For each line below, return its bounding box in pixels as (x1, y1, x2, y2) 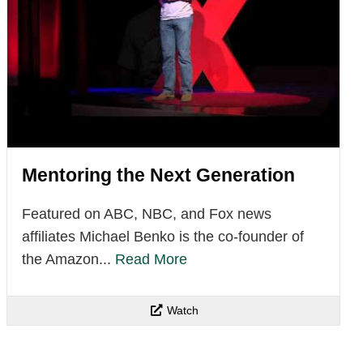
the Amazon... (22, 251, 115, 268)
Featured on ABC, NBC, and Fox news (22, 206, 271, 223)
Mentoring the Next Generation (22, 164, 295, 186)
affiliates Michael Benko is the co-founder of (22, 228, 304, 246)
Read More (115, 251, 187, 268)
